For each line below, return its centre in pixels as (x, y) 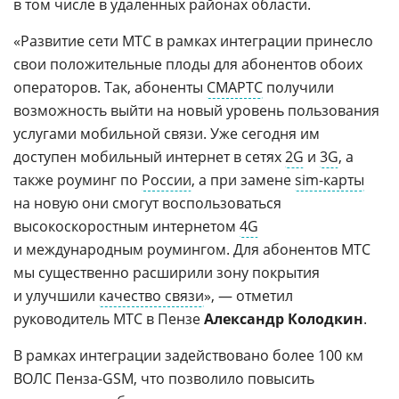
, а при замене (243, 179)
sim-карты (330, 179)
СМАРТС (235, 87)
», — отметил (248, 295)
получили (298, 87)
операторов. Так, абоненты (110, 87)
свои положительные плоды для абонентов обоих (188, 64)
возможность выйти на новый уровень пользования (196, 110)
